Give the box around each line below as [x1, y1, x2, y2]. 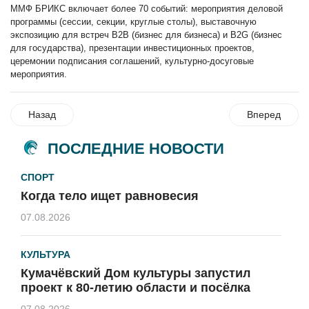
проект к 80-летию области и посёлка [21, 280, 250, 295]
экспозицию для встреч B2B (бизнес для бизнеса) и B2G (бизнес [10, 29, 282, 40]
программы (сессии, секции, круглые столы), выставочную [10, 16, 257, 27]
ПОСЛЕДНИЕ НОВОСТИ [48, 140, 224, 158]
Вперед [247, 108, 281, 120]
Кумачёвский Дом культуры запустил [21, 266, 250, 280]
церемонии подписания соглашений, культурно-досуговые [10, 55, 254, 66]
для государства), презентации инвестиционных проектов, [10, 42, 255, 53]
